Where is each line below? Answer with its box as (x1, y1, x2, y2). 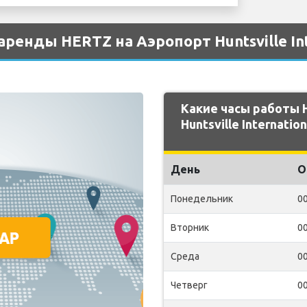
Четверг (171, 280, 208, 291)
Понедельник (171, 193, 233, 204)
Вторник (171, 222, 209, 233)
